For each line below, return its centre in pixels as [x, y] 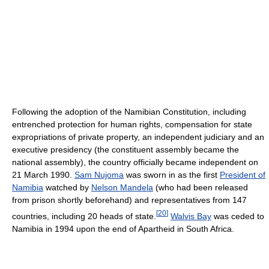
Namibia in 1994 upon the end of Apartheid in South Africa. [123, 228]
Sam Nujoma [99, 175]
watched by [67, 188]
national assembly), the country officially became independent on [135, 162]
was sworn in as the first [172, 175]
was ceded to [238, 216]
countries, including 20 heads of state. [84, 216]
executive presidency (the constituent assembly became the [125, 150]
